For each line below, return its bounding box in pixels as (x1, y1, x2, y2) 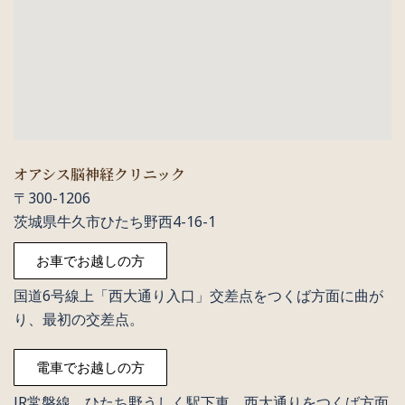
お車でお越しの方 (36, 250, 145, 269)
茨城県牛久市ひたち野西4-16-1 (14, 211, 216, 231)
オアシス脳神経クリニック (14, 163, 185, 184)
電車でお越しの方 (36, 357, 145, 376)
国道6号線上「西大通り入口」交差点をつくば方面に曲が (14, 285, 383, 306)
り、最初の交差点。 (14, 308, 144, 329)
